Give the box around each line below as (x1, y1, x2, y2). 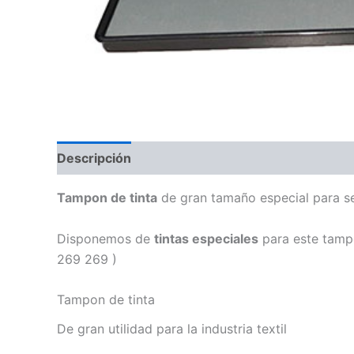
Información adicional (148, 150, 280, 166)
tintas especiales (154, 230, 258, 247)
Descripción (57, 150, 131, 166)
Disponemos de (57, 230, 154, 247)
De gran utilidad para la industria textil (57, 321, 287, 337)
